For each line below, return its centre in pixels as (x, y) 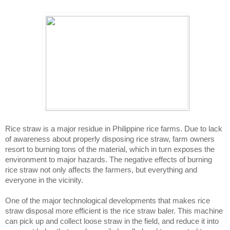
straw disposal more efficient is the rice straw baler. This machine (114, 211)
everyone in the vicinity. (45, 180)
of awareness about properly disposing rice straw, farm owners (110, 139)
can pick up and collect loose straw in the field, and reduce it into (112, 222)
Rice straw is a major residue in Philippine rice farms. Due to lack (114, 129)
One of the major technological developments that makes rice (108, 201)
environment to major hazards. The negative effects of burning (109, 160)
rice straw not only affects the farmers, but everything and (101, 170)
